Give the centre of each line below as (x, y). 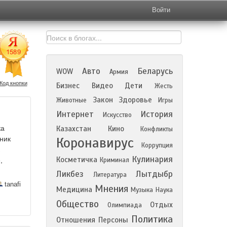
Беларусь (155, 71)
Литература (110, 175)
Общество (78, 204)
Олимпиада (124, 205)
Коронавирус (95, 143)
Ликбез (70, 174)
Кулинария (152, 159)
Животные (71, 100)
